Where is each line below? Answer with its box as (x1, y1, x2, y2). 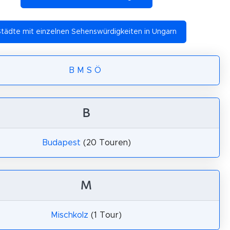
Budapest (42, 139, 81, 147)
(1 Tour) (88, 211, 122, 219)
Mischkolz (51, 211, 88, 219)
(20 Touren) (80, 139, 131, 147)
